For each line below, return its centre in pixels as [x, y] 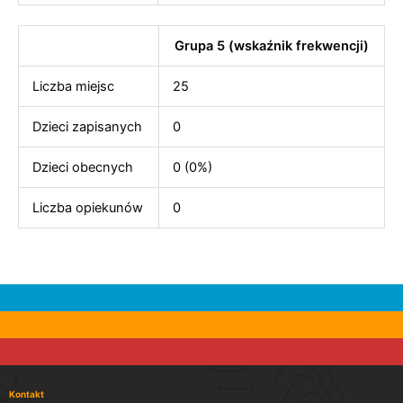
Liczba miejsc [73, 86]
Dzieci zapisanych [87, 127]
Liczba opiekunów [87, 208]
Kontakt [27, 394]
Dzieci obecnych [82, 167]
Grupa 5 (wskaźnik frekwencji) [272, 46]
